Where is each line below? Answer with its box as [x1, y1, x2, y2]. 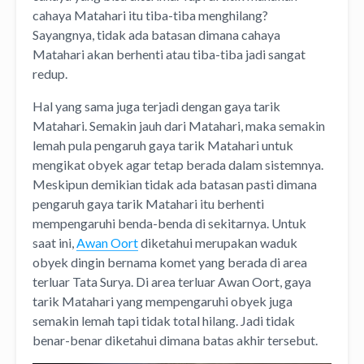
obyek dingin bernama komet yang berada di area [32, 253, 307, 270]
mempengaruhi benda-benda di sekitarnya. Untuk [32, 214, 306, 231]
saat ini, [32, 234, 76, 250]
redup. [32, 65, 67, 81]
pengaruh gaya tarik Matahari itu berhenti [32, 195, 264, 211]
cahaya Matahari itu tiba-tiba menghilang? [32, 6, 268, 23]
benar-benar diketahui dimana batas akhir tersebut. [32, 331, 318, 348]
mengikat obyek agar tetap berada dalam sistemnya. [32, 156, 323, 172]
